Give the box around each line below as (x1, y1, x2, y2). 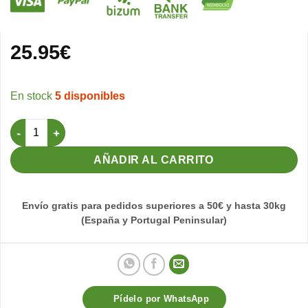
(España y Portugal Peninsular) (81, 215, 227, 226)
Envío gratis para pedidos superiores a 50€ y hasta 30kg (22, 201, 286, 212)
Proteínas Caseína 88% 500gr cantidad (10, 120, 190, 132)
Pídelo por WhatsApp (113, 294, 210, 305)
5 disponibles (55, 90, 125, 102)
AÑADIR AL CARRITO (93, 154, 214, 166)
